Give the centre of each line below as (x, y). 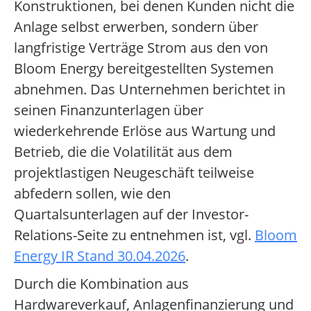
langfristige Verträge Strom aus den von (141, 48)
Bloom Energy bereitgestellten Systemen (144, 69)
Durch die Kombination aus (101, 284)
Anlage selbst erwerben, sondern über (136, 27)
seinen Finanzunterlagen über (109, 110)
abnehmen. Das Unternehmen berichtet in (150, 90)
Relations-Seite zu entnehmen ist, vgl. (134, 235)
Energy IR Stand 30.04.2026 (100, 256)
